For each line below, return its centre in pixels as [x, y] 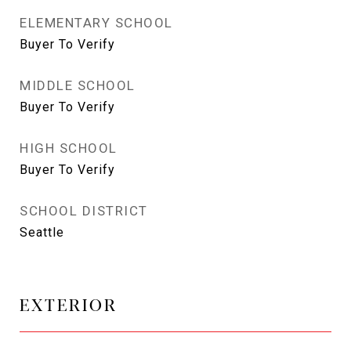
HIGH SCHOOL [69, 148]
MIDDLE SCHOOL [78, 85]
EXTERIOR [69, 304]
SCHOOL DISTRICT [84, 211]
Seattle [42, 232]
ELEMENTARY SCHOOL [96, 23]
